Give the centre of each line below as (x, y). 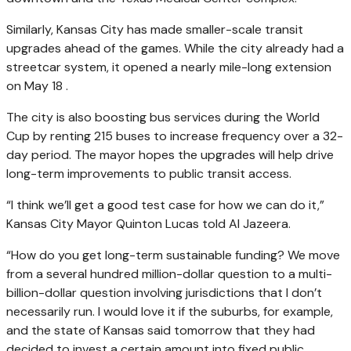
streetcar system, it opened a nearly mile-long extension (169, 67)
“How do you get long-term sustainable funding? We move (173, 255)
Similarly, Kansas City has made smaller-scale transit (155, 29)
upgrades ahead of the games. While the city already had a (175, 48)
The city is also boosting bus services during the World (163, 117)
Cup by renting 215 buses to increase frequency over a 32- (175, 136)
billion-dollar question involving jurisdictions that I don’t (164, 292)
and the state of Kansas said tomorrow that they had (161, 330)
